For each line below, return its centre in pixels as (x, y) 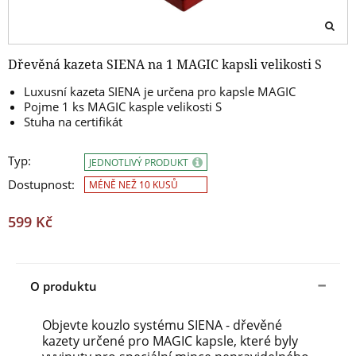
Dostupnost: (41, 185)
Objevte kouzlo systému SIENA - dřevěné (162, 325)
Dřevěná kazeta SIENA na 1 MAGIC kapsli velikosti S (165, 65)
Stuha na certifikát (73, 122)
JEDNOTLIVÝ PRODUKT (140, 163)
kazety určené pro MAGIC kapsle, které (158, 341)
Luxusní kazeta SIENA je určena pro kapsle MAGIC (160, 92)
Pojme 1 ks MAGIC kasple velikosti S (123, 107)
